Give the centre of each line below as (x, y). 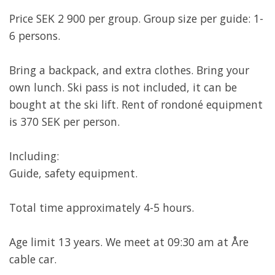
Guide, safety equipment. (73, 173)
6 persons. (35, 36)
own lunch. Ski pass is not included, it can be (123, 87)
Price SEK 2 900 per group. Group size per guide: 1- (136, 18)
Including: (34, 156)
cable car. (33, 259)
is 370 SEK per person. (64, 122)
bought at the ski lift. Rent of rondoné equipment (136, 104)
